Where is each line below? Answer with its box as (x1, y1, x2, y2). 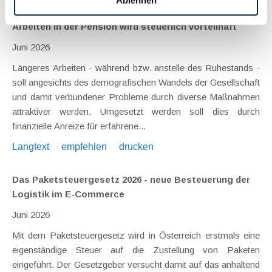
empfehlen (61, 141, 107, 152)
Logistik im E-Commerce (12, 188, 124, 199)
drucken (119, 141, 154, 152)
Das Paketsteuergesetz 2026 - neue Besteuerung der (12, 174, 250, 185)
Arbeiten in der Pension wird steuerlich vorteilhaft (12, 21, 237, 32)
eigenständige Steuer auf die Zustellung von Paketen (12, 244, 260, 255)
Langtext (12, 141, 49, 152)
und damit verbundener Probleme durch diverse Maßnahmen (12, 91, 260, 102)
